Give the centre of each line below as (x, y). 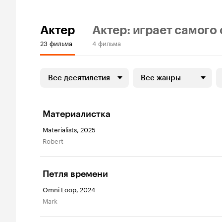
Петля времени (75, 174)
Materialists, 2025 (69, 129)
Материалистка (77, 114)
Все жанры (161, 78)
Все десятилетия (79, 78)
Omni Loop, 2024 (69, 189)
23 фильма (56, 43)
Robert (55, 140)
